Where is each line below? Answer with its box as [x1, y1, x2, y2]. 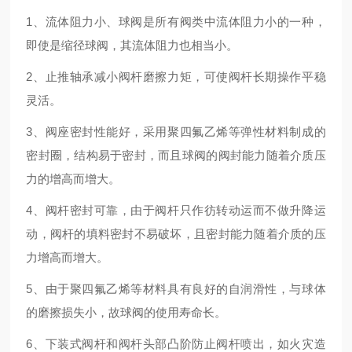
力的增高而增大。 [26, 172, 121, 185]
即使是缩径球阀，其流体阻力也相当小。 [26, 38, 239, 52]
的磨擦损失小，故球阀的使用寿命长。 [26, 306, 227, 319]
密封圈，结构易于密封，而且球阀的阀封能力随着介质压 [26, 148, 326, 162]
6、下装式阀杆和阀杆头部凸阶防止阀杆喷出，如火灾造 [26, 337, 326, 350]
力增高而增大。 [26, 251, 109, 264]
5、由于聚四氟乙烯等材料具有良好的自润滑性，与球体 [26, 282, 326, 295]
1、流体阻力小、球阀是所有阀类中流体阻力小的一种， [26, 15, 326, 28]
